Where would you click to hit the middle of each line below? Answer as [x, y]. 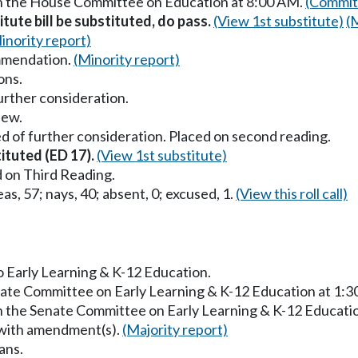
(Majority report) [175, 329]
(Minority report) [127, 59]
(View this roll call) [292, 193]
